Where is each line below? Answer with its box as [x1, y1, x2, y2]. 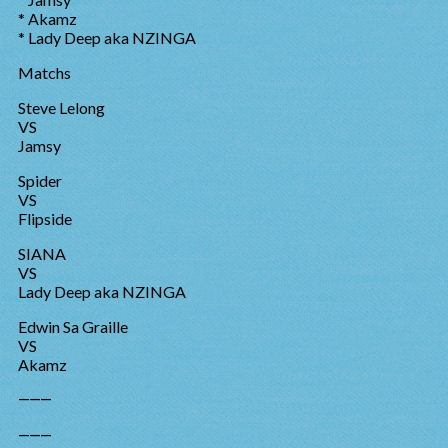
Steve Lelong [18, 98, 105, 117]
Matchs [18, 63, 71, 82]
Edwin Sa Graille [18, 317, 128, 336]
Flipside [18, 209, 72, 228]
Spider [18, 171, 62, 190]
